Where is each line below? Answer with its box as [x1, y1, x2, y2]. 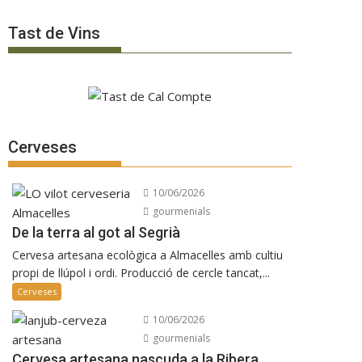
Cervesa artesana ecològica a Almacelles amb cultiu [12, 246, 283, 263]
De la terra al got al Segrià [12, 223, 180, 241]
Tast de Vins [8, 23, 100, 43]
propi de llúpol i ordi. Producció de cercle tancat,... [12, 264, 270, 280]
